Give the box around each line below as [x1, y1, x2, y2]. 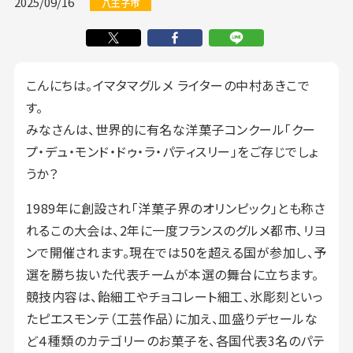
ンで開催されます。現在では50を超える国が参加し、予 [25, 242, 327, 262]
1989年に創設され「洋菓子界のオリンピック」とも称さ [25, 198, 326, 217]
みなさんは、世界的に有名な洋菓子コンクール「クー [25, 119, 316, 139]
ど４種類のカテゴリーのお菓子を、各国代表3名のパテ [25, 330, 325, 350]
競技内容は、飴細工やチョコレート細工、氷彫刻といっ [25, 286, 324, 306]
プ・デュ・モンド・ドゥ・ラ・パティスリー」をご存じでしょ [25, 141, 318, 161]
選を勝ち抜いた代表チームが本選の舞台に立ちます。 [25, 264, 319, 284]
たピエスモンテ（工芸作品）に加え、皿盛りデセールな [25, 308, 318, 328]
